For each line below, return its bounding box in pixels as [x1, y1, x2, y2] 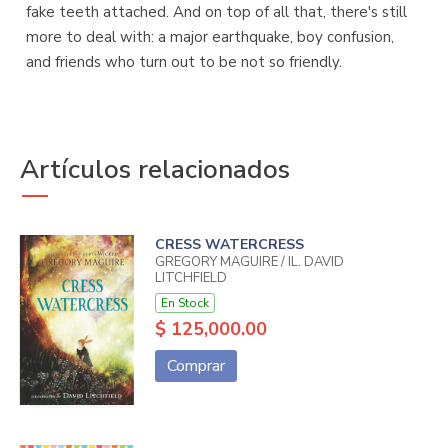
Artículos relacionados [20, 152, 290, 188]
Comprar [166, 355, 225, 378]
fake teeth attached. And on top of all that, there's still [26, 2, 407, 23]
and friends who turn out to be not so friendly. [26, 52, 342, 73]
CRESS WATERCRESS [154, 235, 304, 255]
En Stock [160, 295, 209, 312]
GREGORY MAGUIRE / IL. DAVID [154, 253, 344, 272]
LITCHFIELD [154, 269, 227, 288]
